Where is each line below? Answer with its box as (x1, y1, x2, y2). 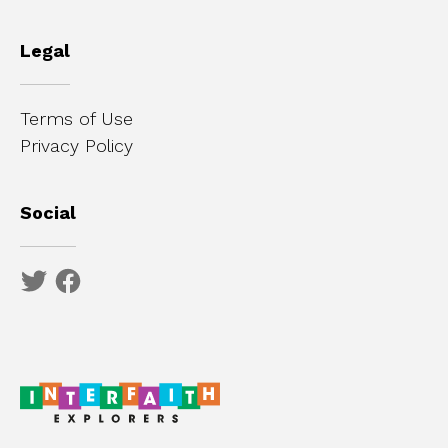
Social (20, 202, 76, 224)
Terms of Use (20, 108, 133, 130)
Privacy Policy (20, 135, 133, 157)
